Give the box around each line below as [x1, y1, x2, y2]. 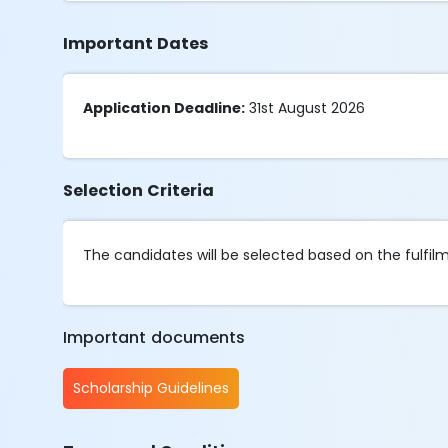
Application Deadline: [83, 98, 246, 118]
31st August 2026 [245, 98, 366, 118]
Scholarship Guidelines [73, 378, 230, 398]
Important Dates [63, 32, 209, 55]
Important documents [63, 326, 246, 349]
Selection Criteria [63, 179, 215, 202]
